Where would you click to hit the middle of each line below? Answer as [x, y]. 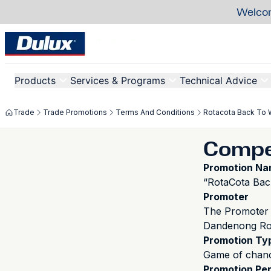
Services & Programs [118, 80]
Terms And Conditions [155, 112]
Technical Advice [218, 80]
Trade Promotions [75, 112]
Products [35, 80]
